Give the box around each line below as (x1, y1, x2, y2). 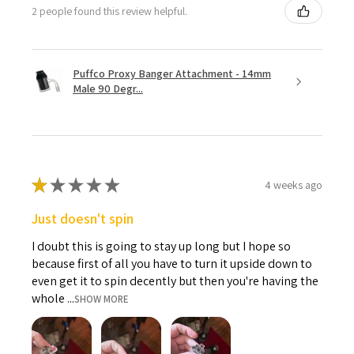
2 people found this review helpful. (32, 3, 187, 18)
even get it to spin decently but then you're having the (32, 273, 318, 290)
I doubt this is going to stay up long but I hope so (32, 238, 291, 255)
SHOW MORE (74, 292, 129, 307)
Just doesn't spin (32, 209, 134, 228)
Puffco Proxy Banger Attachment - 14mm (73, 66, 271, 81)
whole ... (32, 290, 74, 307)
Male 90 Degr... (73, 81, 143, 96)
